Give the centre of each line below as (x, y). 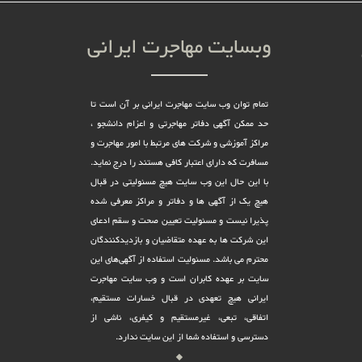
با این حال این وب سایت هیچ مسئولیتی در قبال (179, 182)
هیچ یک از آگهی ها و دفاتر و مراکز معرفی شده (179, 202)
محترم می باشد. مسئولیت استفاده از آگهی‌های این (179, 260)
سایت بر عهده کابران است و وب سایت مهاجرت (179, 279)
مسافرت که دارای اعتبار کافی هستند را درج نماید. (179, 163)
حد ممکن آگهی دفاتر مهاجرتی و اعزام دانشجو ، (179, 124)
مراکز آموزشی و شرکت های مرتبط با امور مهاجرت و (179, 143)
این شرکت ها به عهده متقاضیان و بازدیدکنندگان (179, 240)
